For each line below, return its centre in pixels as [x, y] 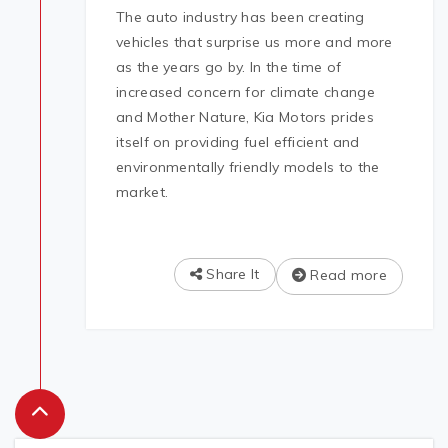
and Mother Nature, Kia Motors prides [245, 117]
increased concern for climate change [245, 92]
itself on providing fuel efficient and [238, 142]
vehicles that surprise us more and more [254, 42]
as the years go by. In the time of [229, 67]
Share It [230, 274]
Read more [346, 275]
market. [142, 192]
